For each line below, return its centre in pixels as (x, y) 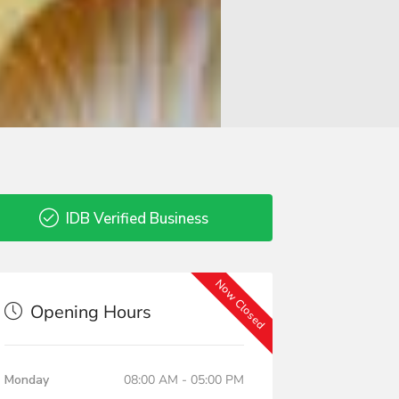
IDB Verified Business (136, 218)
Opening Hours (88, 312)
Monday (26, 379)
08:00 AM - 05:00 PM (183, 379)
